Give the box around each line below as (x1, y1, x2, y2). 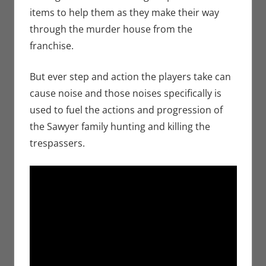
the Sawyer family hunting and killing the (29, 120, 210, 134)
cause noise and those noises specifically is (29, 87, 221, 100)
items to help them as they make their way (29, 6, 219, 20)
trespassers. (29, 137, 85, 150)
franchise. (29, 39, 74, 53)
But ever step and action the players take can (29, 70, 231, 84)
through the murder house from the (29, 23, 192, 36)
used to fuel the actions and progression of (29, 103, 223, 117)
